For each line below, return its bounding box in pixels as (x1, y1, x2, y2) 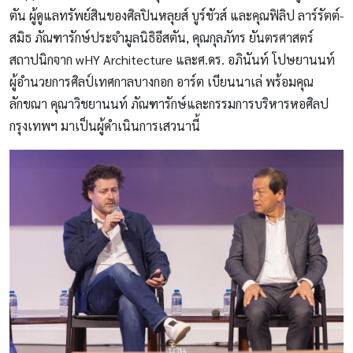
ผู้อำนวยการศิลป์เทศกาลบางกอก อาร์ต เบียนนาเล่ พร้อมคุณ (9, 72, 314, 90)
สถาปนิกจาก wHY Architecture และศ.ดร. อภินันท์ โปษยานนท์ (9, 50, 335, 68)
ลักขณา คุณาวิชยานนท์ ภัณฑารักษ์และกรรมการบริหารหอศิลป (9, 95, 329, 112)
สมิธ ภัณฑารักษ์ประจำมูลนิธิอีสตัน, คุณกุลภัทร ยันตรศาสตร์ (9, 28, 314, 46)
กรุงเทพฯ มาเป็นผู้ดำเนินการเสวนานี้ (9, 117, 203, 134)
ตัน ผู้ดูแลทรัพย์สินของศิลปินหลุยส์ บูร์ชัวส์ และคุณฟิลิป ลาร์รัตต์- (9, 6, 344, 24)
